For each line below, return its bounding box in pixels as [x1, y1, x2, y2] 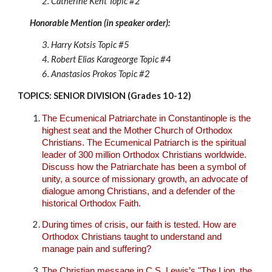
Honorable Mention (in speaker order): [30, 17, 174, 28]
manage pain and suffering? [42, 244, 152, 254]
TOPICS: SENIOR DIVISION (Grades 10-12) [18, 90, 192, 101]
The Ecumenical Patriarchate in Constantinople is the [42, 113, 251, 123]
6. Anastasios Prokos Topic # [42, 68, 145, 79]
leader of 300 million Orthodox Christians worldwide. [42, 149, 247, 160]
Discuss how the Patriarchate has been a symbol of [42, 161, 246, 172]
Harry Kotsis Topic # [51, 39, 124, 50]
